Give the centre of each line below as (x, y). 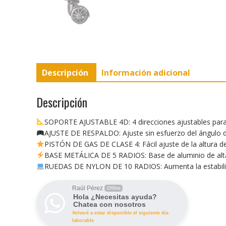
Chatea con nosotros (109, 204)
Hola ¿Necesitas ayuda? (115, 196)
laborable (83, 220)
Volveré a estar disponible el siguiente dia (120, 213)
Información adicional (146, 72)
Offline (114, 188)
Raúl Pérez (88, 188)
